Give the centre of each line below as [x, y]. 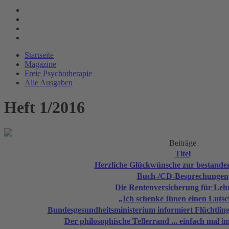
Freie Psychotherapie [58, 73]
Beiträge [182, 143]
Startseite [39, 55]
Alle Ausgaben [49, 83]
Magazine [40, 64]
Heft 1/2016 [44, 108]
